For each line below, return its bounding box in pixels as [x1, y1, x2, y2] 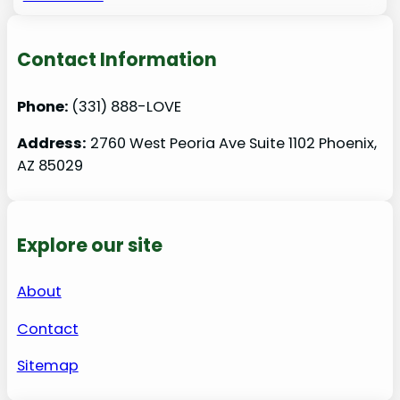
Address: [16, 132, 87, 154]
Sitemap [16, 355, 79, 377]
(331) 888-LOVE [71, 96, 181, 117]
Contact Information [16, 46, 217, 73]
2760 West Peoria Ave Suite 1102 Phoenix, [86, 132, 377, 154]
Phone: [16, 96, 71, 117]
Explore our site [16, 232, 162, 259]
